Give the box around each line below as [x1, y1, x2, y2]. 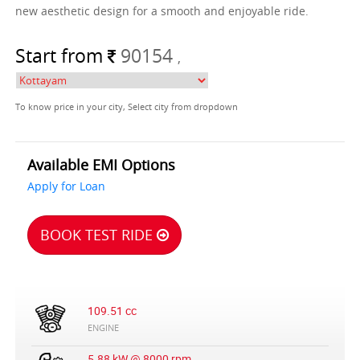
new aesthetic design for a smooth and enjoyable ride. [15, 3, 309, 19]
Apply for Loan [27, 178, 106, 194]
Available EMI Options [27, 155, 176, 175]
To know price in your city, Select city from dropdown [15, 100, 239, 113]
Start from [15, 43, 108, 69]
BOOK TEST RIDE [40, 225, 157, 245]
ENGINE [87, 321, 119, 334]
